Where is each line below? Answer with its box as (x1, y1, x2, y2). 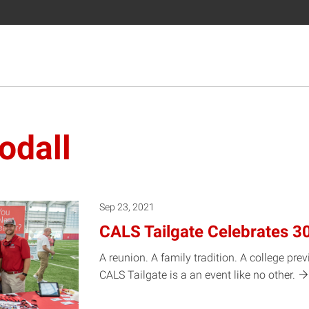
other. (268, 268, 299, 281)
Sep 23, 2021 (99, 201, 155, 212)
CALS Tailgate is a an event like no (99, 268, 269, 281)
